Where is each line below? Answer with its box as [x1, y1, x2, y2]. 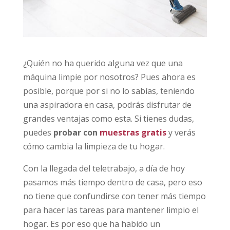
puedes [23, 126, 53, 138]
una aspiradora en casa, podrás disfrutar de [23, 99, 191, 110]
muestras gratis [99, 126, 166, 138]
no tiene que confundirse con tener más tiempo [23, 190, 206, 202]
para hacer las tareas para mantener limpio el [23, 204, 199, 216]
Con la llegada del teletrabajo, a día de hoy [23, 162, 185, 174]
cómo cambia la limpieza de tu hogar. [23, 140, 165, 152]
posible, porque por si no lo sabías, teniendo [23, 85, 195, 97]
